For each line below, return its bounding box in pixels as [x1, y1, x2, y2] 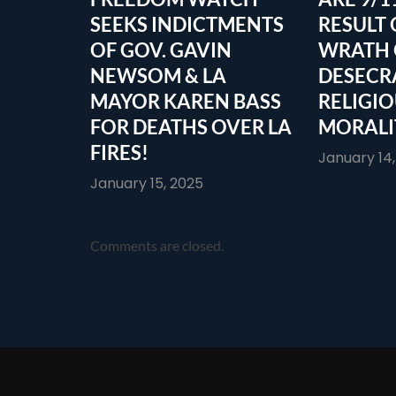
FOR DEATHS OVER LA [90, 114, 292, 139]
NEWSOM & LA [90, 63, 226, 88]
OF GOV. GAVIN [90, 37, 232, 62]
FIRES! [90, 140, 148, 164]
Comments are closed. [90, 236, 224, 254]
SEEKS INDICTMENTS [90, 11, 284, 36]
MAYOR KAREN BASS [90, 88, 281, 113]
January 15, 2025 [90, 172, 203, 194]
